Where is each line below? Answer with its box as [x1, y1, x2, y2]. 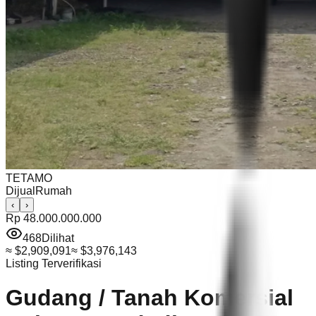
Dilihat [42, 232, 74, 244]
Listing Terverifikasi [6, 257, 102, 269]
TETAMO [6, 172, 52, 184]
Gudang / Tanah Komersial [6, 285, 293, 311]
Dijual [6, 185, 35, 197]
